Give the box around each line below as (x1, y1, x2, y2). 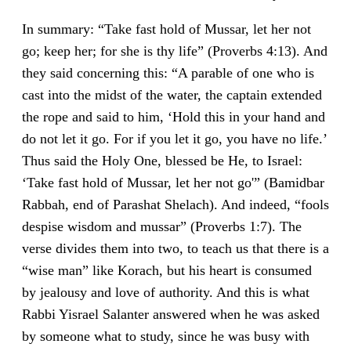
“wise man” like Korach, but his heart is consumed (22, 262, 312, 278)
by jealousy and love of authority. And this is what (22, 284, 309, 300)
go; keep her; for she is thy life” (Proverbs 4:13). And (22, 42, 327, 59)
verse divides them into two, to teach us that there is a (22, 240, 329, 256)
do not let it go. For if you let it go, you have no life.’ (22, 130, 327, 147)
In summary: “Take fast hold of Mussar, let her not (22, 20, 311, 37)
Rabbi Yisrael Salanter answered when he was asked (22, 306, 320, 322)
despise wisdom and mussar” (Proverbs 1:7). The (22, 218, 302, 234)
